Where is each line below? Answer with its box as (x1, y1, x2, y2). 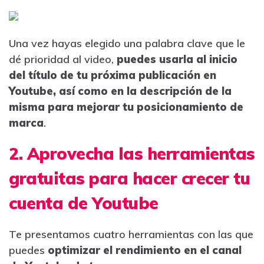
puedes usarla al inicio (117, 52, 237, 66)
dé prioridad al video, (9, 52, 117, 66)
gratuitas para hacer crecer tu (9, 167, 250, 189)
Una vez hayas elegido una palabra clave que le (9, 36, 245, 50)
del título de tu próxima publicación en (9, 68, 216, 82)
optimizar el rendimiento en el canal (48, 243, 242, 257)
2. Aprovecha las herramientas (9, 143, 255, 164)
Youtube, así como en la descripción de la (9, 84, 232, 98)
